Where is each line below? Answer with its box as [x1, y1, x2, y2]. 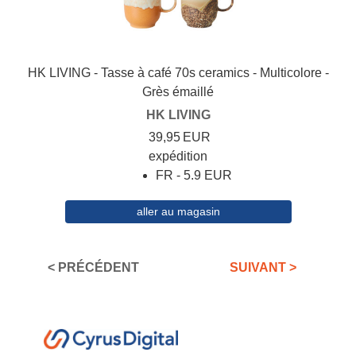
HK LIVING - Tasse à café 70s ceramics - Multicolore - [27, 66, 329, 80]
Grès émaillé [142, 85, 214, 99]
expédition [149, 149, 207, 164]
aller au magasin [136, 205, 220, 219]
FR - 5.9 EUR [156, 168, 232, 183]
